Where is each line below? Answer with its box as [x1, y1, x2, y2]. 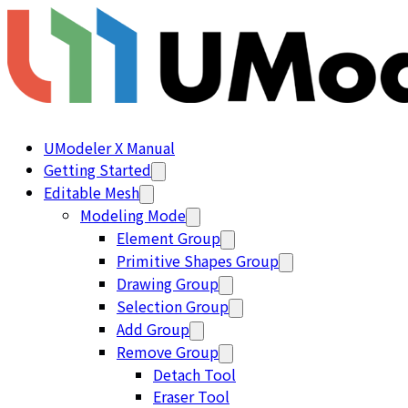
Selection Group [117, 295, 229, 317]
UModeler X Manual [44, 137, 175, 158]
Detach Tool [153, 363, 236, 385]
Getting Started [44, 158, 151, 180]
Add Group [117, 318, 189, 340]
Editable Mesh [44, 181, 139, 203]
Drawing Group [117, 272, 219, 294]
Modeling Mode [80, 204, 186, 226]
